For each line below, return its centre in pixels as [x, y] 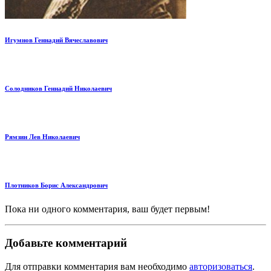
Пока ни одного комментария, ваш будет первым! [107, 209]
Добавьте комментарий [66, 243]
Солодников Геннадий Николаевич [58, 88]
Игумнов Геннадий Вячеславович [56, 40]
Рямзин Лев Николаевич [42, 136]
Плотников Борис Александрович [56, 185]
